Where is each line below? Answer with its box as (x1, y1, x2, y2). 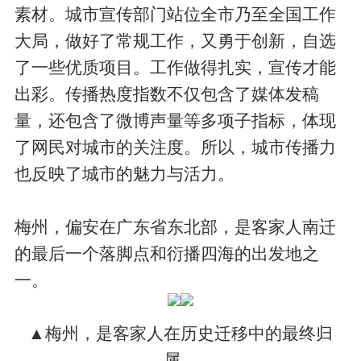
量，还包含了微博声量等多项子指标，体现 (15, 110, 337, 130)
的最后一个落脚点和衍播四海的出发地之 (15, 243, 320, 263)
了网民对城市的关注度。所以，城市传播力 (15, 137, 337, 156)
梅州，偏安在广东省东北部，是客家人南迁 (15, 217, 337, 236)
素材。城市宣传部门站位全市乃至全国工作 (15, 4, 337, 23)
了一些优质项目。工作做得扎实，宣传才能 (15, 57, 337, 77)
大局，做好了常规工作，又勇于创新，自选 (15, 31, 337, 50)
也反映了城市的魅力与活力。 (15, 164, 235, 183)
